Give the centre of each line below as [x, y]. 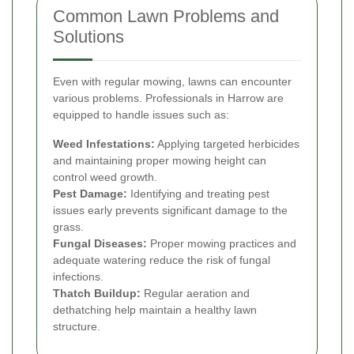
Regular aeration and [195, 293]
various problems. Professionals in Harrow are [168, 98]
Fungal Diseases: [100, 243]
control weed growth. [105, 177]
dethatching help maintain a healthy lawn [155, 309]
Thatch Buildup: [97, 293]
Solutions [88, 36]
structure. [77, 326]
